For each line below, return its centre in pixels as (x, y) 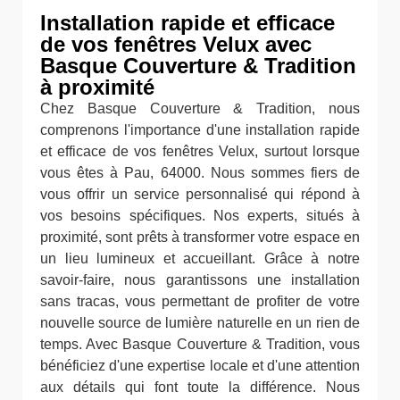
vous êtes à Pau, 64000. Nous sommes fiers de (200, 173)
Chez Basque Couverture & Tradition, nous (200, 108)
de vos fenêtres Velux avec (176, 44)
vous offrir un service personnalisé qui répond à (200, 194)
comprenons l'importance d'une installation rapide (200, 130)
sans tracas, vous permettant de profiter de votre (200, 301)
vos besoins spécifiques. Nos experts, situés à (200, 216)
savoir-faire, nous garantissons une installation (200, 280)
